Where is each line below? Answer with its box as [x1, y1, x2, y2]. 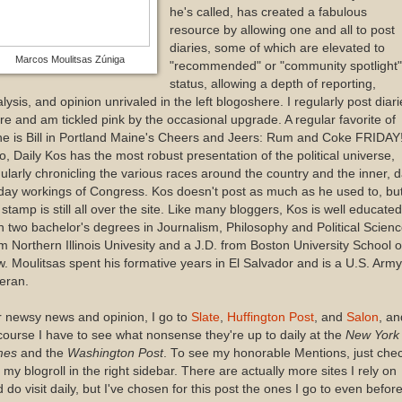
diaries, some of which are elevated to [169, 40, 385, 55]
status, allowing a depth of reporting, [169, 76, 376, 91]
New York [345, 328, 399, 342]
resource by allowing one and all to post [169, 22, 395, 37]
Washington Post [67, 345, 163, 360]
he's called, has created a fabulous [169, 4, 367, 19]
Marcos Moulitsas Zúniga [14, 53, 125, 65]
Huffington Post [227, 310, 314, 324]
